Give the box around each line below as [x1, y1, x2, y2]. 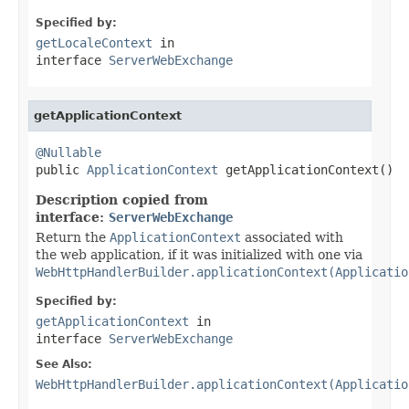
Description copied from [36, 192, 208, 207]
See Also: [36, 357, 92, 371]
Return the [36, 229, 110, 245]
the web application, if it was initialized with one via [36, 246, 362, 262]
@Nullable [36, 144, 101, 160]
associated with [241, 229, 343, 245]
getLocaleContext [36, 35, 152, 50]
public [36, 162, 87, 177]
